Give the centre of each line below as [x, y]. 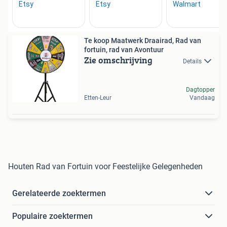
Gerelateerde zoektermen [59, 194]
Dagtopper [200, 90]
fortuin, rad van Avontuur [124, 50]
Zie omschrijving [118, 60]
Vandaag [202, 98]
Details [192, 62]
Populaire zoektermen [52, 216]
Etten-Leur [98, 98]
